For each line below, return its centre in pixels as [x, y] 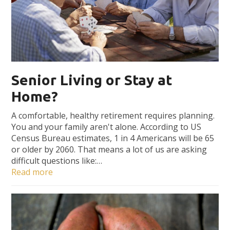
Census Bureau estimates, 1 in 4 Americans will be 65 [113, 138]
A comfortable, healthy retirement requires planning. [113, 116]
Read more [32, 172]
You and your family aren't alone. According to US [107, 127]
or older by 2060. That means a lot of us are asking [109, 150]
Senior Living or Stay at [92, 80]
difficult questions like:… [57, 161]
